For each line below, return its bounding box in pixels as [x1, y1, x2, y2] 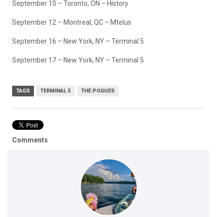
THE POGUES [81, 87, 115, 94]
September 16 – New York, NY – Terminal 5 [12, 37, 144, 45]
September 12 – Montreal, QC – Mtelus [12, 18, 131, 26]
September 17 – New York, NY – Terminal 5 [12, 56, 144, 64]
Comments [12, 136, 48, 144]
